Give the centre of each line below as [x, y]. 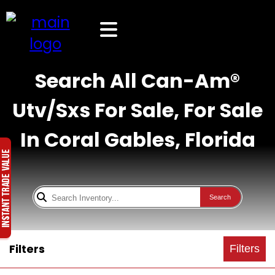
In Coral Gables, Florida [137, 140]
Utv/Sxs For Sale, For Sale [137, 110]
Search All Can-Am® [137, 81]
